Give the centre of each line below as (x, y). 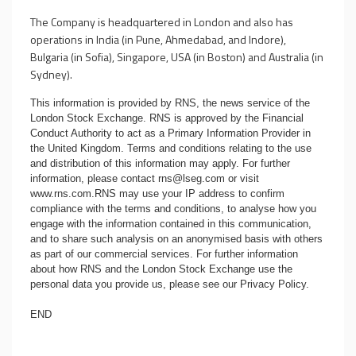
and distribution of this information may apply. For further (160, 163)
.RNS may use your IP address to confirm (188, 193)
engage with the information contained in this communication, (171, 224)
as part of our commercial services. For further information (164, 254)
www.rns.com (61, 193)
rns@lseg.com (192, 178)
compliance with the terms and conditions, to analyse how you (173, 209)
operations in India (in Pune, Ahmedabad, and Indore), (158, 39)
